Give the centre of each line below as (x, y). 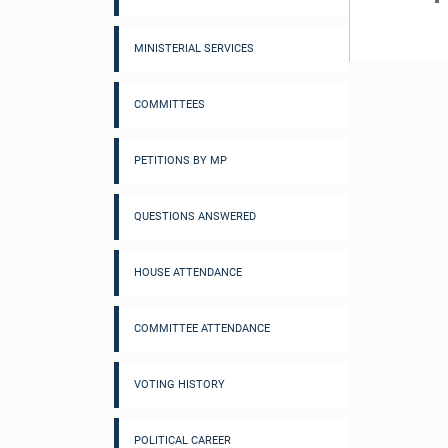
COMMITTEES (169, 104)
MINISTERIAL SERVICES (194, 48)
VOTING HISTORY (179, 384)
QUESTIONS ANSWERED (195, 216)
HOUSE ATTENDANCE (188, 272)
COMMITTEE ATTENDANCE (202, 328)
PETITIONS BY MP (180, 160)
